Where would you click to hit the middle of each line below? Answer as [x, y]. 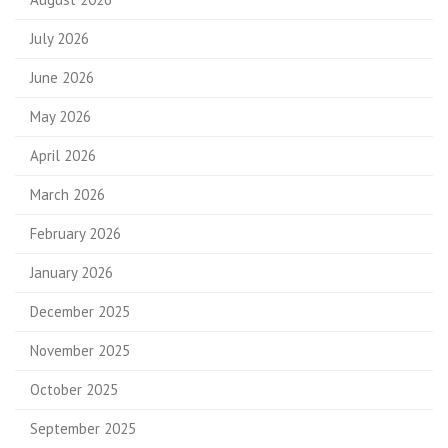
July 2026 [59, 38]
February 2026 [75, 233]
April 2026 [63, 155]
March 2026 [67, 194]
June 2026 [62, 77]
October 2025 [74, 389]
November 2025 [80, 350]
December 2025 [80, 311]
